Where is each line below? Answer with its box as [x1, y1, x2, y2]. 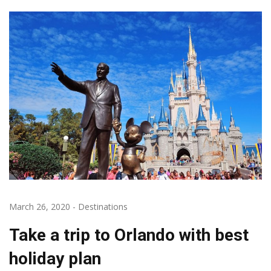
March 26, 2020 [9, 201, 70, 213]
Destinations [78, 201, 128, 213]
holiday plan [9, 249, 101, 269]
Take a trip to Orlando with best [9, 225, 249, 246]
